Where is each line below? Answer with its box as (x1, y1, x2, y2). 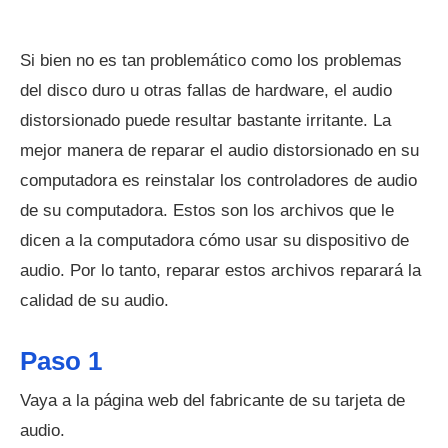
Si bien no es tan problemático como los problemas (20, 51, 402, 70)
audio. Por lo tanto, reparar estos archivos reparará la (20, 261, 421, 280)
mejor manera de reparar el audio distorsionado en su (20, 141, 419, 160)
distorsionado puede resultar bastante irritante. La (20, 111, 391, 130)
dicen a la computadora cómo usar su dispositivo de (20, 231, 409, 250)
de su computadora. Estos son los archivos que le (20, 201, 394, 220)
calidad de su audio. (20, 291, 169, 310)
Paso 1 (20, 347, 102, 375)
